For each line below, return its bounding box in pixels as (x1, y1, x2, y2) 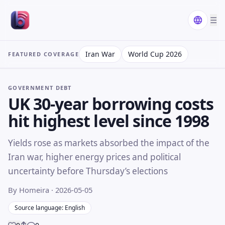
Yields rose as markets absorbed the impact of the (8, 137, 209, 149)
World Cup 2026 (128, 49, 182, 59)
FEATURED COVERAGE (8, 50, 79, 58)
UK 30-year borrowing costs (8, 92, 214, 115)
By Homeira (8, 184, 51, 195)
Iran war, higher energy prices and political (8, 151, 181, 163)
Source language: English (15, 203, 85, 212)
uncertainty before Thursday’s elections (8, 165, 168, 177)
